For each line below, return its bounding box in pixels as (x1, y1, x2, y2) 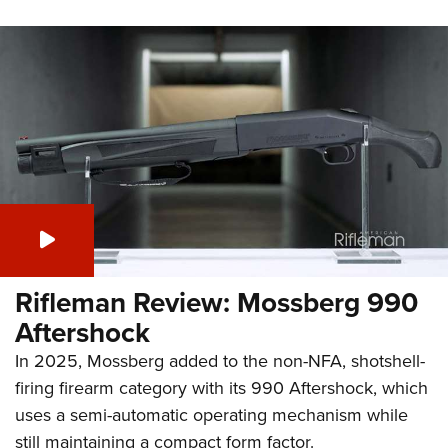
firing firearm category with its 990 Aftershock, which (15, 374, 428, 400)
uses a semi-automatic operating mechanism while (15, 401, 408, 427)
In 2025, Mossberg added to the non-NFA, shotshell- (15, 347, 425, 373)
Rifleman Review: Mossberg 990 (15, 281, 418, 322)
